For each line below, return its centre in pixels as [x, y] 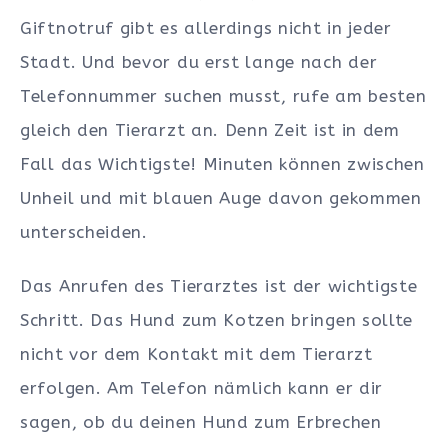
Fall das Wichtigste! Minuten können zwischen [222, 163]
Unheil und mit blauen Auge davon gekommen [221, 197]
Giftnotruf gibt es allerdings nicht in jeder [206, 27]
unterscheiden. [84, 231]
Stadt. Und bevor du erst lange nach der [199, 61]
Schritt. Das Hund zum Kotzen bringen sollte [217, 320]
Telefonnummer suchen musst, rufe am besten [223, 95]
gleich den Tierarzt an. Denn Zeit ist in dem [210, 129]
